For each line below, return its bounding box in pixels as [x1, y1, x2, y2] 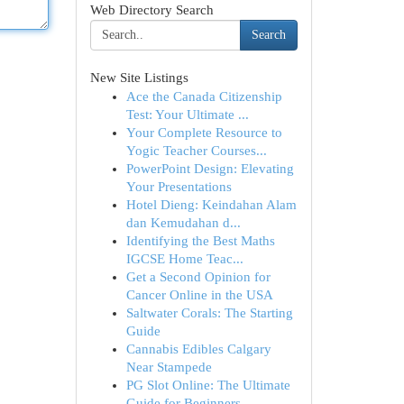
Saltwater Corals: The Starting [125, 306, 293, 320]
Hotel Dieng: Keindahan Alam [125, 197, 297, 212]
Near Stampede [125, 360, 212, 374]
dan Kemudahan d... [125, 216, 241, 230]
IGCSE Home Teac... [125, 252, 243, 266]
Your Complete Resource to [125, 125, 282, 140]
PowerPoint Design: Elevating [125, 161, 294, 176]
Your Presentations [125, 179, 232, 194]
